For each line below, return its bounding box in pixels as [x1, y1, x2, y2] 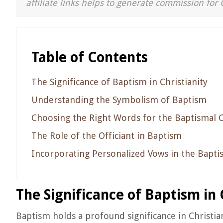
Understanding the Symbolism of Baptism [31, 95, 207, 105]
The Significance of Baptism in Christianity [31, 77, 208, 87]
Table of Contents [31, 49, 148, 66]
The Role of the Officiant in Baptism [31, 130, 182, 141]
